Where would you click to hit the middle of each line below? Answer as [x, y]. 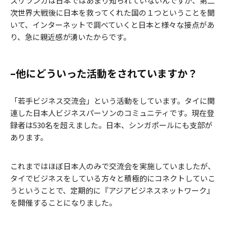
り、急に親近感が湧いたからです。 [70, 36]
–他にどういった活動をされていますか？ [104, 73]
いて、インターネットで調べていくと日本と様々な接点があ [112, 24]
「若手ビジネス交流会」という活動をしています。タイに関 [112, 100]
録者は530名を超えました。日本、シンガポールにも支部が [111, 125]
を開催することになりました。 [63, 202]
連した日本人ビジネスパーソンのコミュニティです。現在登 [112, 112]
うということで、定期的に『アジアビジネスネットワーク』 [112, 190]
